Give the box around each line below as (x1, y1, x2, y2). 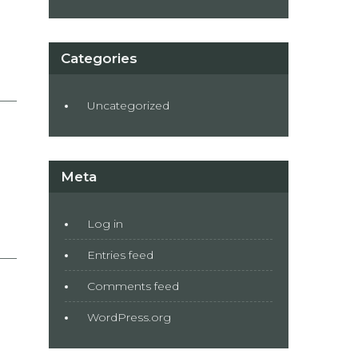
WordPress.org (87, 310, 171, 324)
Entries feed (87, 248, 153, 262)
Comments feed (87, 279, 179, 293)
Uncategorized (87, 98, 169, 113)
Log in (87, 217, 123, 231)
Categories (61, 50, 137, 66)
